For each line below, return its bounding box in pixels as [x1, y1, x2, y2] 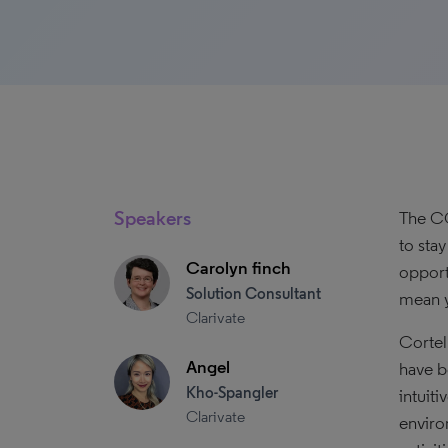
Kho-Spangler [186, 383, 278, 402]
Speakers [114, 206, 191, 230]
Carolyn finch [186, 257, 291, 279]
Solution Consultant [186, 284, 321, 303]
